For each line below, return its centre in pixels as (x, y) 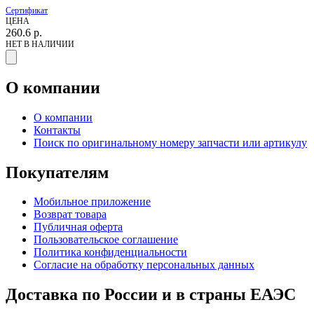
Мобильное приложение (92, 202)
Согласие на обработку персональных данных (144, 265)
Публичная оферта (78, 227)
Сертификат (27, 10)
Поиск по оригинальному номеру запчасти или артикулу (170, 142)
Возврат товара (70, 214)
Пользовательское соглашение (106, 240)
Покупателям (57, 172)
